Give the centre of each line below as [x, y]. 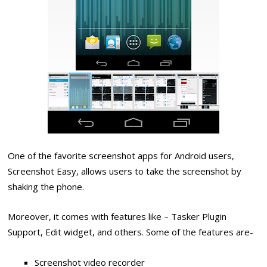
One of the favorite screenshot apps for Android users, [121, 156]
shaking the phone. [46, 187]
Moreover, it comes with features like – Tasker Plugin [117, 217]
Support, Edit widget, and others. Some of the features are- [131, 232]
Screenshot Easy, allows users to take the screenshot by [125, 171]
